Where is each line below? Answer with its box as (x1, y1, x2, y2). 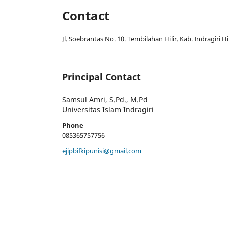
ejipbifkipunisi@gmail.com (62, 146, 141, 156)
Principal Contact (62, 71, 141, 83)
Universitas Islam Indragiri (62, 105, 154, 115)
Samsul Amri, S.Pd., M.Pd (62, 95, 148, 105)
